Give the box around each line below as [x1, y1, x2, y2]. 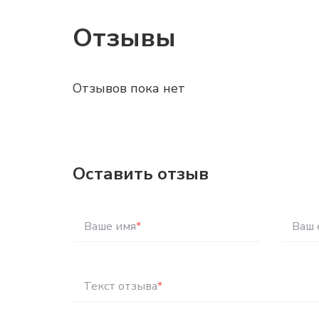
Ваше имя [84, 219, 137, 234]
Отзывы [73, 21, 176, 56]
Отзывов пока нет [73, 80, 185, 97]
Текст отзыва [83, 278, 157, 294]
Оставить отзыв [73, 162, 209, 185]
